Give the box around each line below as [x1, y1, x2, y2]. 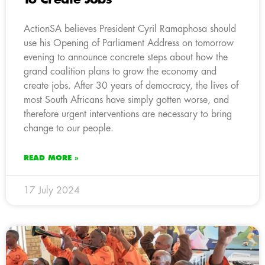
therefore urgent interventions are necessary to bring [24, 109, 232, 119]
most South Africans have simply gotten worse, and [24, 95, 229, 105]
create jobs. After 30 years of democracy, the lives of [24, 80, 238, 91]
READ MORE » [24, 154, 79, 161]
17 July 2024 [24, 185, 80, 195]
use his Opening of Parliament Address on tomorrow [24, 38, 234, 48]
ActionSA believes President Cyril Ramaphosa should [24, 24, 236, 34]
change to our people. [24, 123, 114, 133]
